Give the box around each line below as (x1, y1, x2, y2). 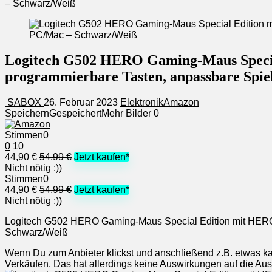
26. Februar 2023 (44, 97, 120, 108)
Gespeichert (49, 108, 101, 119)
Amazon (163, 97, 199, 108)
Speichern (5, 108, 49, 119)
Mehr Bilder (101, 108, 151, 119)
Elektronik (120, 97, 163, 108)
